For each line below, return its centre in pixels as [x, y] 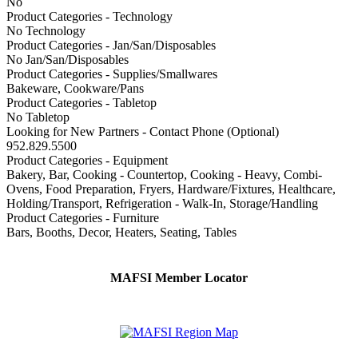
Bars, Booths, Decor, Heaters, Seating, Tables [121, 232]
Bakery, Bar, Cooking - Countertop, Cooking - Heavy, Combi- [164, 174]
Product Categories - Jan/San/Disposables [111, 45]
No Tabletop [38, 117]
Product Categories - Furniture [83, 217]
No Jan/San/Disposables [68, 59]
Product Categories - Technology [89, 16]
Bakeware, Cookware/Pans [75, 88]
